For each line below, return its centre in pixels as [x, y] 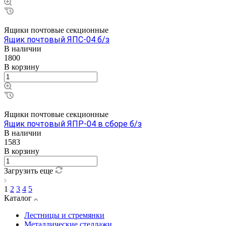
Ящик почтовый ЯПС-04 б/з [57, 39]
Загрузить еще [30, 171]
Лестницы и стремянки [64, 215]
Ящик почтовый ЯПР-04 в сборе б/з [73, 124]
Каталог [19, 198]
